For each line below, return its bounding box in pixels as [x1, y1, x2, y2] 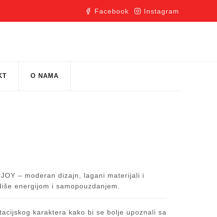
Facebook [94, 7, 129, 15]
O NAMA [31, 72, 59, 79]
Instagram [144, 7, 180, 15]
